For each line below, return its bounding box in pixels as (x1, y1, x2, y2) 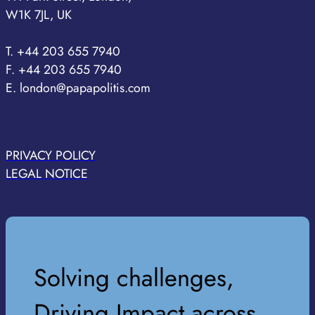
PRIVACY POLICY (6, 146, 96, 165)
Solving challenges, (34, 260, 234, 296)
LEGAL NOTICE (6, 165, 88, 184)
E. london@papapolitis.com (6, 78, 150, 97)
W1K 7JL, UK (6, 5, 72, 24)
